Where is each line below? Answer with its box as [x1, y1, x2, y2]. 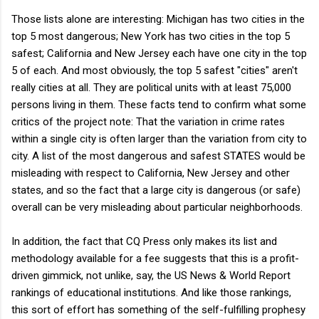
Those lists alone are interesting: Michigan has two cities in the [11, 12, 305, 26]
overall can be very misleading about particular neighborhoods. [11, 200, 303, 214]
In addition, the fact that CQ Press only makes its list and [11, 234, 277, 248]
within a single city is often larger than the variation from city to [11, 132, 307, 145]
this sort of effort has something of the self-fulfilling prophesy [11, 303, 305, 316]
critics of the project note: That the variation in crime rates [11, 115, 285, 128]
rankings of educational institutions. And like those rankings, [11, 286, 291, 299]
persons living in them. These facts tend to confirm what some [11, 98, 306, 111]
